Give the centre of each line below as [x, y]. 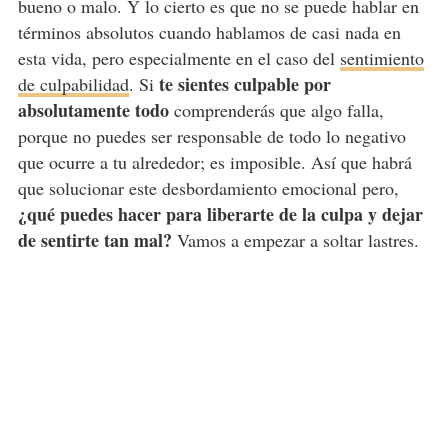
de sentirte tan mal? [94, 240]
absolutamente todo [93, 110]
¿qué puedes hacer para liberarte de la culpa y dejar [220, 214]
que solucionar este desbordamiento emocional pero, [208, 188]
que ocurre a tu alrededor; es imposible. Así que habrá [214, 162]
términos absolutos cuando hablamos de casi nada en [209, 32]
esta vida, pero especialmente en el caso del [178, 58]
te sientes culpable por [244, 84]
